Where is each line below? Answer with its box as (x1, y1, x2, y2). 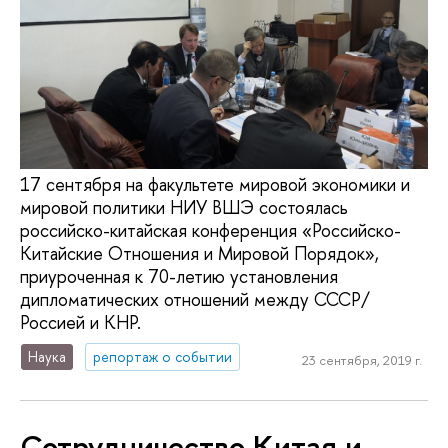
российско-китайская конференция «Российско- (20, 218, 401, 244)
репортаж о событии (93, 347, 233, 367)
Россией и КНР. (20, 310, 141, 336)
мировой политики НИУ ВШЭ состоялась (20, 195, 348, 221)
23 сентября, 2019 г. (301, 350, 422, 369)
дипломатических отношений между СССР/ (20, 287, 370, 313)
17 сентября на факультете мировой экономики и (20, 172, 410, 198)
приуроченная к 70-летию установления (20, 264, 338, 290)
